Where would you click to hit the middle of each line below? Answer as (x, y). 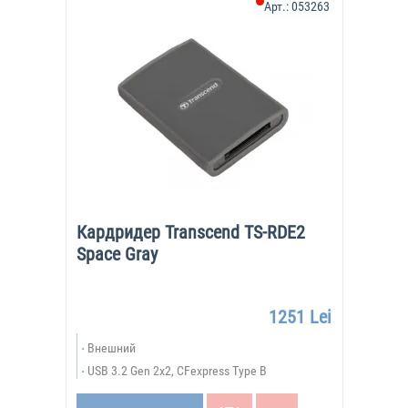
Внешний (111, 348)
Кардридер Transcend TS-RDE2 (190, 232)
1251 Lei (300, 317)
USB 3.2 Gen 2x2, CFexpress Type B (177, 371)
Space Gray (117, 254)
